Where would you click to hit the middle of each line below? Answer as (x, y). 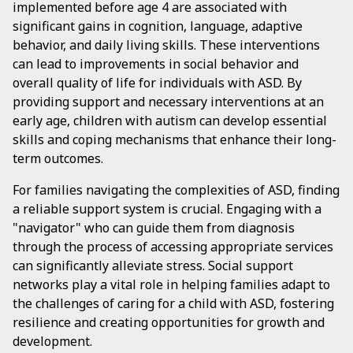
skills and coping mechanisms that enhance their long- (175, 139)
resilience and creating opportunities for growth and (169, 322)
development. (52, 341)
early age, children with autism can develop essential (170, 121)
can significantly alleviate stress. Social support (153, 266)
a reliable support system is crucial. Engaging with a (167, 209)
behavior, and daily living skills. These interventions (166, 45)
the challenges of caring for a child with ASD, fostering (173, 303)
